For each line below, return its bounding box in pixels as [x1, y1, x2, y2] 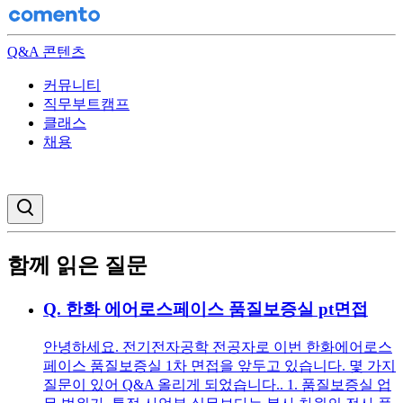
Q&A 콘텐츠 [7, 44, 85, 59]
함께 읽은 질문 [7, 253, 148, 277]
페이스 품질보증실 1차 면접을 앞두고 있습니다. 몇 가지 [43, 357, 396, 373]
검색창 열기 [35, 197, 97, 210]
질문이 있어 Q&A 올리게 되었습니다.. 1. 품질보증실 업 [43, 376, 391, 392]
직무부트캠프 [43, 96, 130, 112]
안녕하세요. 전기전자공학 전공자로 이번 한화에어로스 [43, 338, 392, 354]
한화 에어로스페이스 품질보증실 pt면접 [66, 299, 368, 318]
